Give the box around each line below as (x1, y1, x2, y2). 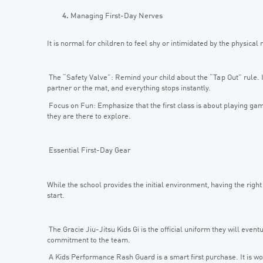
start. (47, 191, 65, 200)
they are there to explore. (47, 112, 131, 120)
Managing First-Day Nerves (70, 12, 163, 20)
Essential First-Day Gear (47, 147, 130, 154)
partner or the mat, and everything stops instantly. (47, 85, 211, 93)
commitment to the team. (47, 237, 130, 244)
